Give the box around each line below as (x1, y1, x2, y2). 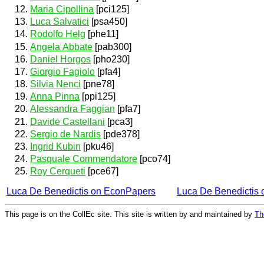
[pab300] (93, 41, 131, 52)
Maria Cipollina (30, 4, 94, 14)
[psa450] (89, 16, 127, 27)
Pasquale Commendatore (30, 154, 137, 164)
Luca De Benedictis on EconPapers (6, 186, 156, 197)
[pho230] (91, 54, 130, 64)
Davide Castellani (30, 116, 105, 127)
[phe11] (85, 29, 118, 39)
